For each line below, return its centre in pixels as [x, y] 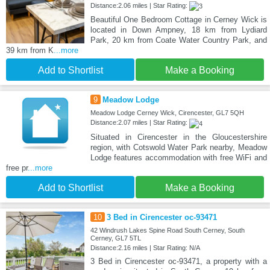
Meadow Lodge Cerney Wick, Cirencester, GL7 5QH [167, 113]
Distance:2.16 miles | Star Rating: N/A [145, 247]
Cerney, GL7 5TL [115, 238]
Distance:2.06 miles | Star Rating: [140, 6]
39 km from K [30, 51]
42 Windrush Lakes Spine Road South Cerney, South [167, 230]
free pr [17, 168]
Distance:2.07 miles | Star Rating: [140, 123]
